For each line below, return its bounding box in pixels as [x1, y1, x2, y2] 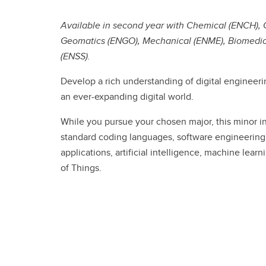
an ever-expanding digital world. [61, 90, 194, 103]
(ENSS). [61, 49, 90, 63]
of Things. [61, 161, 102, 175]
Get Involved [73, 11, 120, 23]
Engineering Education [87, 9, 170, 21]
